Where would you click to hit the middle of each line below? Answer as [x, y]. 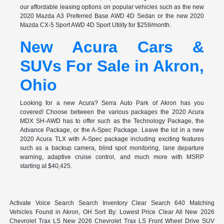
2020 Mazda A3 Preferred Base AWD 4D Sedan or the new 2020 [112, 16]
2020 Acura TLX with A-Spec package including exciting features [112, 139]
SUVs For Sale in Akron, [112, 66]
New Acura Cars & [112, 47]
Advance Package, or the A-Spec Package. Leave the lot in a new [112, 130]
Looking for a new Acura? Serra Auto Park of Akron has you [112, 103]
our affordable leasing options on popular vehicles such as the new [112, 7]
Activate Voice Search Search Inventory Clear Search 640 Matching [112, 203]
